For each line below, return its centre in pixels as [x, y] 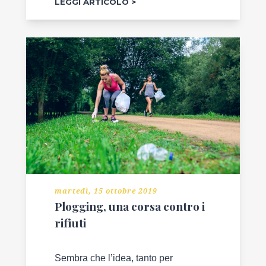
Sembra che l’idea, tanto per [114, 258]
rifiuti [70, 222]
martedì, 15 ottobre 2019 [106, 191]
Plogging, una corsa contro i [130, 206]
